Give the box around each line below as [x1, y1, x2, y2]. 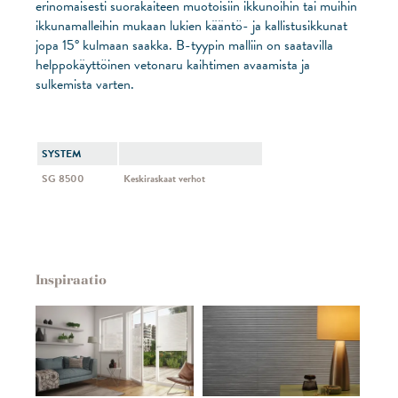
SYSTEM [42, 145, 81, 162]
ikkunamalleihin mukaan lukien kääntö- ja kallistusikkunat [36, 14, 347, 36]
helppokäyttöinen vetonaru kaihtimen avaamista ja [36, 53, 310, 76]
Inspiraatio [36, 271, 107, 288]
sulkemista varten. [36, 73, 134, 95]
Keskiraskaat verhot [123, 170, 205, 187]
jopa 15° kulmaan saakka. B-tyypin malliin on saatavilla [36, 34, 333, 56]
